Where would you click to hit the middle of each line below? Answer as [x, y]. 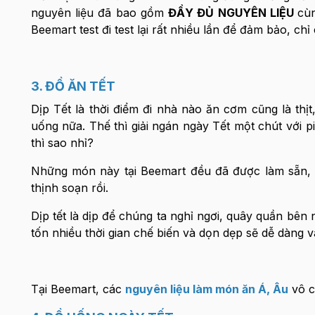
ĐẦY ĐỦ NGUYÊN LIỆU [233, 13]
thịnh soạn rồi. [69, 188]
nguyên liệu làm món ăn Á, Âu [206, 289]
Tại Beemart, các [76, 289]
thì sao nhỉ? [64, 143]
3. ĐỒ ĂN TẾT [73, 86]
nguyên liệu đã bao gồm [99, 13]
